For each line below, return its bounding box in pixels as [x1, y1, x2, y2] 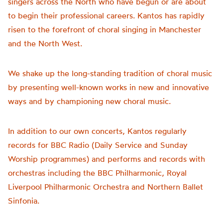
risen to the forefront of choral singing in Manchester [8, 24, 201, 34]
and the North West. [8, 38, 82, 48]
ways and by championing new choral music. [8, 96, 171, 106]
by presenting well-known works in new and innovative [8, 82, 209, 92]
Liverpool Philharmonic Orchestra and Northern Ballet [8, 182, 203, 192]
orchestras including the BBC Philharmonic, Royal [8, 168, 187, 178]
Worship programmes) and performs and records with [8, 154, 205, 164]
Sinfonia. [8, 196, 39, 206]
